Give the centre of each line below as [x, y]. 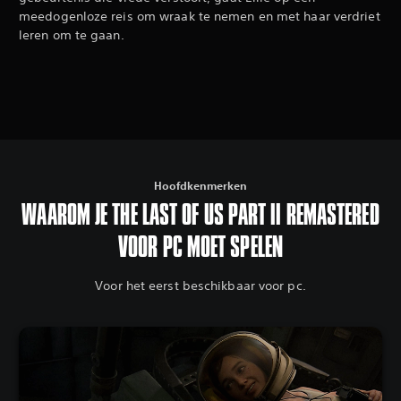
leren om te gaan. [72, 35]
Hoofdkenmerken [200, 186]
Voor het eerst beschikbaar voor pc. [200, 286]
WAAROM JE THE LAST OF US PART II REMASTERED [200, 216]
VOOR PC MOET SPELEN [200, 248]
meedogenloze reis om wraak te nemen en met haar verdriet [200, 17]
